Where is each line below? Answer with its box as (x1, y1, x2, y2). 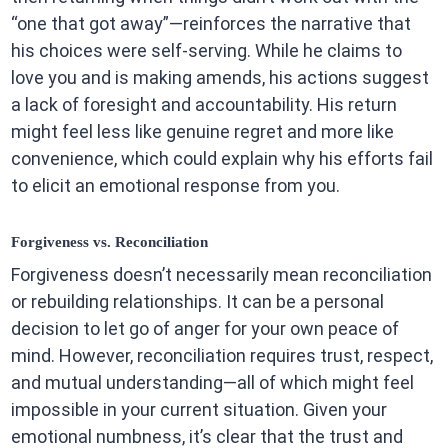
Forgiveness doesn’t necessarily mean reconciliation (10, 263, 432, 285)
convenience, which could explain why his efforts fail (10, 148, 433, 170)
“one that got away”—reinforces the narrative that (10, 13, 411, 35)
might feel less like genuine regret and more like (10, 121, 394, 143)
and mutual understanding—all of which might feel (10, 371, 414, 393)
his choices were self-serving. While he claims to (10, 40, 402, 62)
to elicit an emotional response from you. (10, 175, 340, 197)
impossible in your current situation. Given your (10, 398, 387, 420)
